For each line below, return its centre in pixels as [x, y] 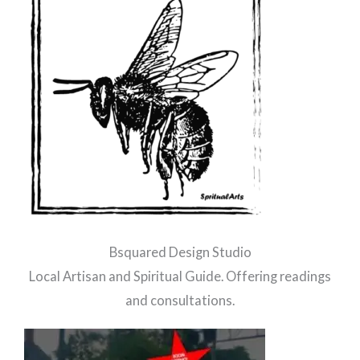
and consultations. [180, 300]
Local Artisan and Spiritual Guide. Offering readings [180, 276]
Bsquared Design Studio [180, 252]
